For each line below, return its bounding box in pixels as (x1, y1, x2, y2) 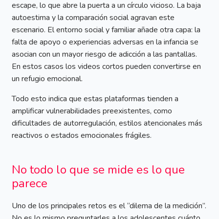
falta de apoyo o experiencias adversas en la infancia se (12, 37, 198, 48)
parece (12, 175, 47, 192)
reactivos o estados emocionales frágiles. (12, 130, 152, 141)
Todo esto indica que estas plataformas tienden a (12, 93, 178, 105)
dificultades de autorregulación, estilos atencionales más (12, 118, 202, 129)
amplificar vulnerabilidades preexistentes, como (12, 106, 172, 117)
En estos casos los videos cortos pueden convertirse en (12, 61, 201, 72)
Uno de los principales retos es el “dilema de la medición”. (12, 200, 206, 211)
